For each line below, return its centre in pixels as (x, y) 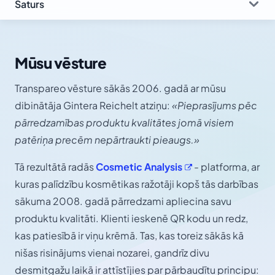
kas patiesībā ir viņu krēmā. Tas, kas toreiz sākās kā (129, 236)
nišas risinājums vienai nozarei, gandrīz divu (112, 253)
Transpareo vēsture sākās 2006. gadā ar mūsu (120, 88)
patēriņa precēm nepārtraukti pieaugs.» (107, 140)
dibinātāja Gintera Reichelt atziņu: (93, 106)
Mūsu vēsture (61, 63)
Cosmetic (120, 167)
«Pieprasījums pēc (215, 106)
